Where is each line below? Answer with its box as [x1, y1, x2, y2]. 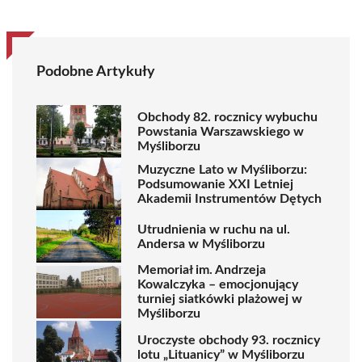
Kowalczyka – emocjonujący [137, 278, 298, 291]
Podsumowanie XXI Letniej [137, 177, 293, 191]
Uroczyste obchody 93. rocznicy [137, 333, 320, 347]
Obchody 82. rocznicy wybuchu [137, 110, 318, 124]
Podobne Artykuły [36, 65, 155, 79]
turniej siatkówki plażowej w [137, 293, 302, 305]
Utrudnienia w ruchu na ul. [137, 222, 290, 236]
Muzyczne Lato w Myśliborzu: [137, 162, 307, 176]
